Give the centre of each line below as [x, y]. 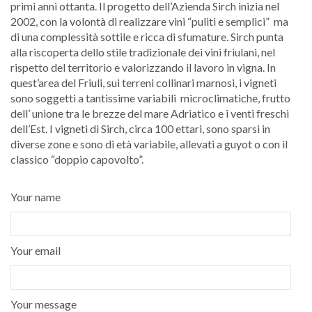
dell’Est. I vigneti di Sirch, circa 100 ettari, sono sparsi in [140, 129]
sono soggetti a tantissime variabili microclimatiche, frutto [150, 98]
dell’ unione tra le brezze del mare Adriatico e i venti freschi [150, 114]
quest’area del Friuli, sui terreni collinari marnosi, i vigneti [143, 83]
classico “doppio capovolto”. [77, 159]
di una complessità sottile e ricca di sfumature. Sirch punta [147, 37]
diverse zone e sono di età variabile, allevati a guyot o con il [149, 144]
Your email [36, 251]
